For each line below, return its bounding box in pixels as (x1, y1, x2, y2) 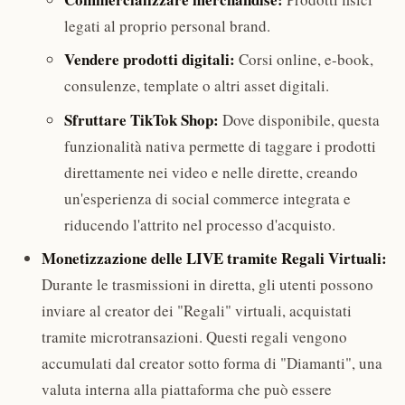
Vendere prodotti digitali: (64, 48, 235, 71)
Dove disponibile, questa (219, 108, 380, 130)
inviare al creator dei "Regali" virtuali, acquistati (41, 300, 352, 322)
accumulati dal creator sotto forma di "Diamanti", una (41, 353, 382, 374)
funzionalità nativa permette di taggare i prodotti (64, 135, 376, 156)
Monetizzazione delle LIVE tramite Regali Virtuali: (41, 247, 387, 270)
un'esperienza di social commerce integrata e (64, 187, 351, 209)
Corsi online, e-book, (235, 49, 373, 71)
